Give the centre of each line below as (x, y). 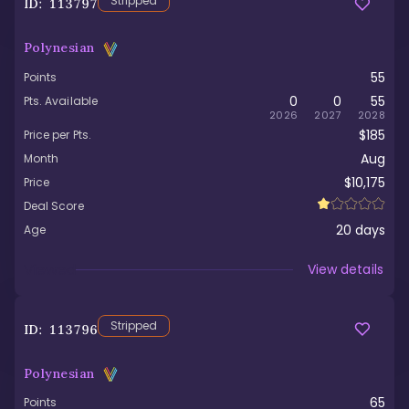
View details (346, 269)
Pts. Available (61, 100)
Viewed (50, 269)
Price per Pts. (58, 134)
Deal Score (54, 206)
